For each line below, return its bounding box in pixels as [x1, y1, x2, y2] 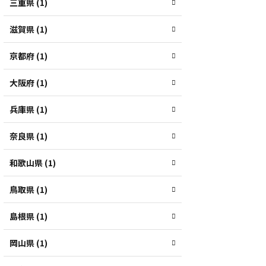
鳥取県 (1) [9, 183, 47, 195]
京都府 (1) [9, 50, 47, 62]
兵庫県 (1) [9, 103, 47, 115]
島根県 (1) [9, 210, 47, 222]
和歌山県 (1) [9, 157, 56, 169]
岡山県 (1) [9, 237, 47, 249]
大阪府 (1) [9, 77, 47, 88]
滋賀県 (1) [9, 23, 47, 35]
